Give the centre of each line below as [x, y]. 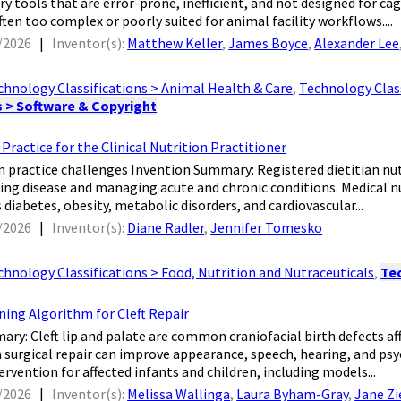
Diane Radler [166, 228]
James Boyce [269, 43]
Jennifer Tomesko [267, 228]
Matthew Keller [175, 43]
